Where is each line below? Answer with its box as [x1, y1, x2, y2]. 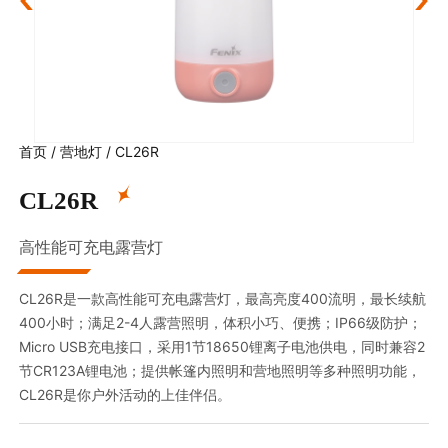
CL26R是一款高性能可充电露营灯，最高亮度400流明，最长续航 [19, 289, 427, 307]
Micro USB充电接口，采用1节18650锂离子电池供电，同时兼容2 [19, 337, 426, 355]
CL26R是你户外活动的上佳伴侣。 [19, 385, 232, 403]
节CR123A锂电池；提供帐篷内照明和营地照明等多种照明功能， [19, 361, 422, 379]
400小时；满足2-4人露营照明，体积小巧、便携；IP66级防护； [19, 313, 423, 331]
